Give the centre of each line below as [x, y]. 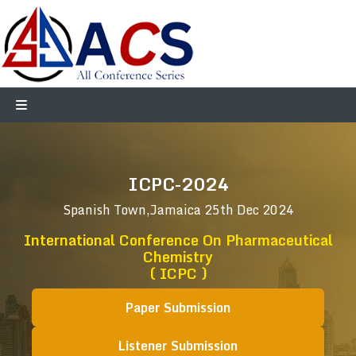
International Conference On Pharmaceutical [178, 240]
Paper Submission [178, 308]
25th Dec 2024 [249, 210]
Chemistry [178, 257]
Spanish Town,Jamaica [133, 210]
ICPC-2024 [178, 184]
